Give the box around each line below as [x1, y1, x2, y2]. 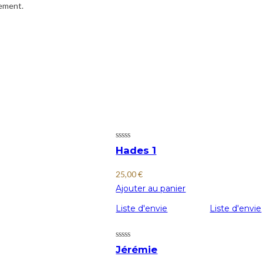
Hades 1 [116, 144, 157, 157]
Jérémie [116, 243, 158, 255]
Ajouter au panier [116, 183, 186, 194]
